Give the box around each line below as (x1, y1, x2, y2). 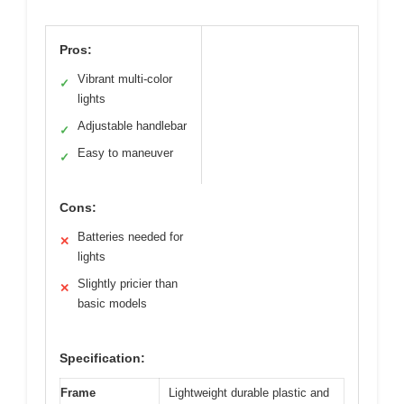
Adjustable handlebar (78, 119, 187, 133)
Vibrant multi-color (78, 72, 172, 87)
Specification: (60, 351, 145, 366)
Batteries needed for (78, 230, 183, 244)
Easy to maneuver (78, 146, 173, 161)
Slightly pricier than (78, 277, 178, 291)
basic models (78, 297, 147, 311)
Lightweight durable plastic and (169, 386, 329, 400)
